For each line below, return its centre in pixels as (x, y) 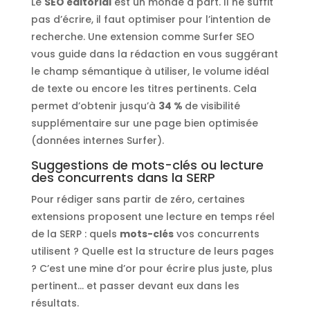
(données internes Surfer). (97, 140)
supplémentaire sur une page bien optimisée (144, 123)
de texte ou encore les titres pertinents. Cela (144, 88)
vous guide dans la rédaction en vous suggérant (154, 54)
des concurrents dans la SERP (123, 177)
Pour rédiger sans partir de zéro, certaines (138, 199)
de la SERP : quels (75, 234)
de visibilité (212, 106)
